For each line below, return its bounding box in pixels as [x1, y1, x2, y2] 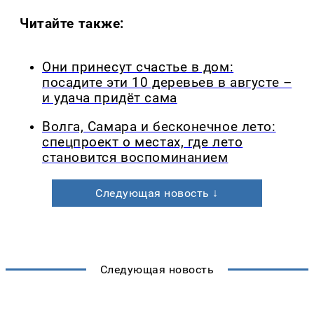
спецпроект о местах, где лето [42, 135, 243, 151]
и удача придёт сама [42, 90, 177, 107]
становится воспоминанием [42, 150, 228, 166]
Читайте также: [20, 15, 125, 32]
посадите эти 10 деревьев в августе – [42, 75, 292, 91]
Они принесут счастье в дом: [42, 60, 234, 76]
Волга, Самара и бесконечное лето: [42, 119, 276, 135]
